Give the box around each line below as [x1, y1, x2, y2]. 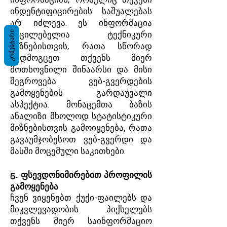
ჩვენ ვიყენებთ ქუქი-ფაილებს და [10, 194, 152, 203]
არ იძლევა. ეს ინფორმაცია [10, 19, 152, 28]
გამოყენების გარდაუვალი [10, 89, 152, 98]
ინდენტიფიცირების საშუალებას [10, 7, 152, 16]
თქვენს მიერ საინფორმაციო [10, 217, 152, 226]
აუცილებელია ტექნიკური [10, 30, 152, 40]
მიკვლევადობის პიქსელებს [10, 205, 152, 214]
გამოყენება [10, 181, 58, 192]
